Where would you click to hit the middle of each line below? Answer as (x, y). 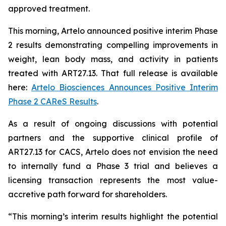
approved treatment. (49, 9)
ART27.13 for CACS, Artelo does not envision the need (113, 152)
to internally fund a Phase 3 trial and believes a (113, 166)
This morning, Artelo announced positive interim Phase (113, 31)
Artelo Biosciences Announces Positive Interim (125, 87)
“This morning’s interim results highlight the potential (113, 216)
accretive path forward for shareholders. (88, 194)
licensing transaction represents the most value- (113, 180)
